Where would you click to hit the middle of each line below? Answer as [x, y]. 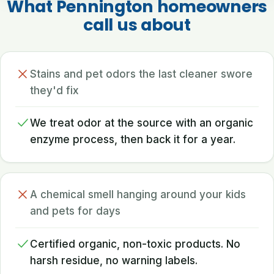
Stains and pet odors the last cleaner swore [141, 74]
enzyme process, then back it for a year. [133, 140]
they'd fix [54, 90]
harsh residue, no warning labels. [114, 260]
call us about [137, 25]
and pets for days [75, 211]
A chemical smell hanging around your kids [138, 194]
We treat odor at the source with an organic [142, 123]
